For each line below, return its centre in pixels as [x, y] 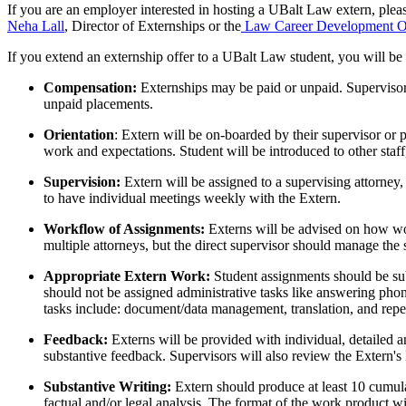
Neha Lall [36, 25]
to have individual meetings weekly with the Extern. [192, 198]
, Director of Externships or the [153, 25]
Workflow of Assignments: [126, 228]
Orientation [79, 134]
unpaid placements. [98, 103]
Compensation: [92, 87]
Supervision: [84, 181]
